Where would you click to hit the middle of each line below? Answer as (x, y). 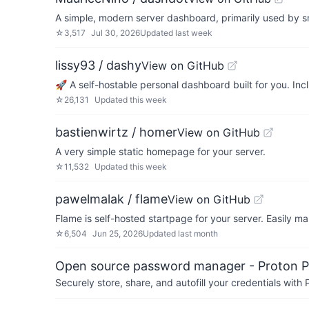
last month (198, 233)
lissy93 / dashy (98, 65)
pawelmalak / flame (111, 199)
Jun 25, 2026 (118, 233)
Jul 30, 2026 (116, 33)
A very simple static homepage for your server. (160, 151)
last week (194, 33)
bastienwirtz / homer (116, 132)
